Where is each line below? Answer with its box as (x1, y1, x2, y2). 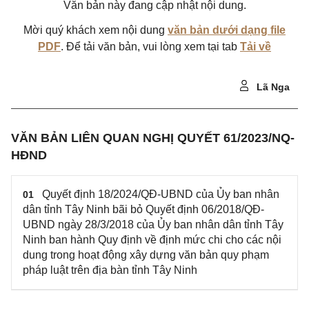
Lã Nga (254, 81, 290, 92)
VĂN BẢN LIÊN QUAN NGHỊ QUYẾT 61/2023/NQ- (11, 131, 295, 145)
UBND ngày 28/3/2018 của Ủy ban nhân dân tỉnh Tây (23, 219, 283, 230)
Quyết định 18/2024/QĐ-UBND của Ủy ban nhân (42, 188, 279, 200)
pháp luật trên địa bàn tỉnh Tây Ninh (23, 264, 197, 276)
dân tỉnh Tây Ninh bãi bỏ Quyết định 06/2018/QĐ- (23, 203, 264, 215)
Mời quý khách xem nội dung (23, 24, 168, 36)
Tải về (240, 41, 271, 52)
